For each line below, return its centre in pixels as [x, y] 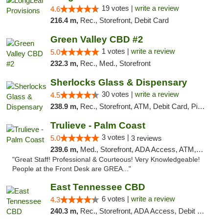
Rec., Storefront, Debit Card [124, 20]
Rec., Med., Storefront [115, 63]
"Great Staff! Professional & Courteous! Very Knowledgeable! [106, 160]
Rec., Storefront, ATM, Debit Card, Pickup [139, 106]
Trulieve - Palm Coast [98, 125]
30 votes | [118, 94]
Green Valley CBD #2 [97, 39]
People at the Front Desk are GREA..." [72, 169]
